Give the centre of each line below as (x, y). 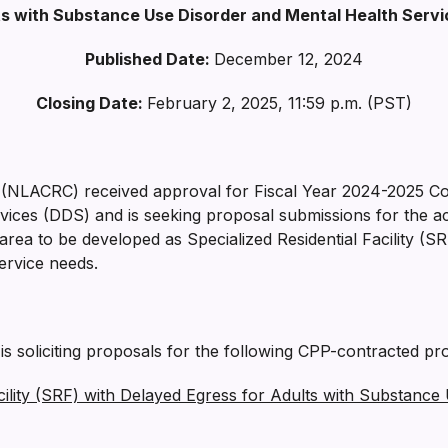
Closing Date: (91, 103)
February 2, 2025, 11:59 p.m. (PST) (279, 103)
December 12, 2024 (288, 59)
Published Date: (149, 59)
